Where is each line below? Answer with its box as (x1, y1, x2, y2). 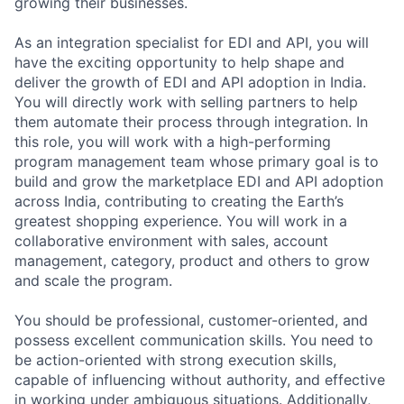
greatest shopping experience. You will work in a (14, 211, 347, 230)
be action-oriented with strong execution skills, (14, 350, 336, 369)
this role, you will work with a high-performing (14, 132, 331, 151)
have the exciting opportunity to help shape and (14, 52, 344, 71)
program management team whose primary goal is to (14, 151, 379, 170)
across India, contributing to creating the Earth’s (14, 191, 344, 210)
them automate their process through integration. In (14, 112, 368, 131)
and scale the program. (14, 271, 172, 289)
